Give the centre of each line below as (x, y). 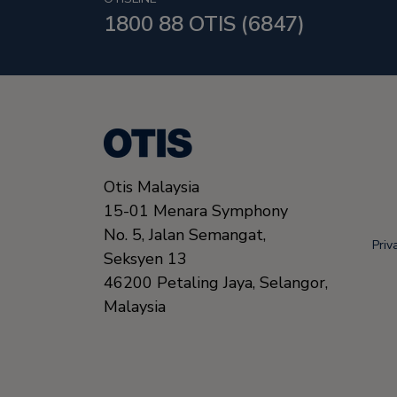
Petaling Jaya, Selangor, (242, 283)
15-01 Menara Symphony (196, 211)
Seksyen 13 (145, 259)
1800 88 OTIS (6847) (204, 24)
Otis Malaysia (152, 187)
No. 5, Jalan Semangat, (185, 235)
